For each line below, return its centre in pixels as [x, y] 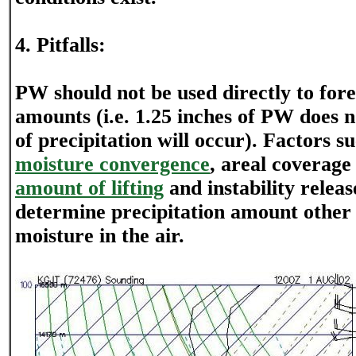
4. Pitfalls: [60, 45]
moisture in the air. [100, 236]
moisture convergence [112, 164]
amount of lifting [89, 188]
